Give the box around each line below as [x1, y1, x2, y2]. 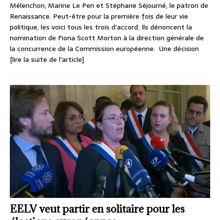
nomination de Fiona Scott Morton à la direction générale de [10, 32, 204, 44]
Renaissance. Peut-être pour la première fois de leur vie [10, 11, 188, 22]
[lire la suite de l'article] [10, 54, 84, 65]
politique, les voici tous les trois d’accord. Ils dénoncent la [10, 22, 192, 33]
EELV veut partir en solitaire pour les [10, 202, 185, 216]
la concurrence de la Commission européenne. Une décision [10, 43, 199, 55]
